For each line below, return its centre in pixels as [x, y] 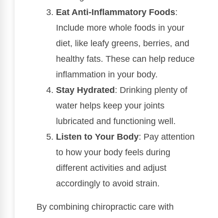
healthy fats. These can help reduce [125, 59]
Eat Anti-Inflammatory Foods [116, 12]
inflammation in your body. [107, 75]
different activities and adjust [111, 168]
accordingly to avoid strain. [108, 184]
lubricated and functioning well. [116, 121]
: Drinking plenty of [151, 90]
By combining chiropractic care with [105, 207]
